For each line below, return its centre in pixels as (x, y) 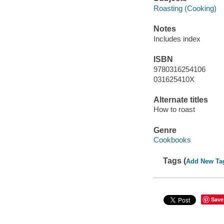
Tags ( (175, 160)
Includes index (177, 38)
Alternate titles (180, 99)
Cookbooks (172, 140)
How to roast (174, 109)
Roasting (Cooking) (185, 8)
